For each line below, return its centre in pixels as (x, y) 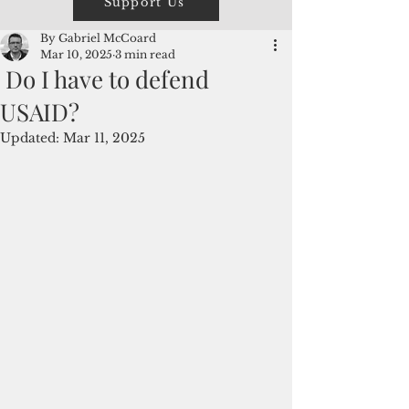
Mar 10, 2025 (76, 54)
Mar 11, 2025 (104, 138)
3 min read (145, 54)
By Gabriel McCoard (98, 38)
